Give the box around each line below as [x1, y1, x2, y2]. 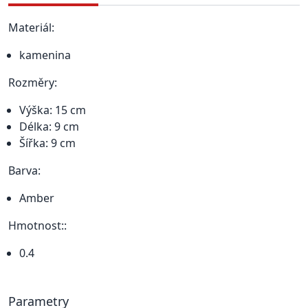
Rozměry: [8, 74, 57, 90]
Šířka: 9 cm [19, 135, 76, 151]
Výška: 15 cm [19, 102, 86, 118]
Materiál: [8, 19, 54, 35]
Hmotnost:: [8, 217, 67, 233]
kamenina [19, 47, 71, 63]
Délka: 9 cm [19, 118, 79, 134]
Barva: [8, 162, 41, 178]
